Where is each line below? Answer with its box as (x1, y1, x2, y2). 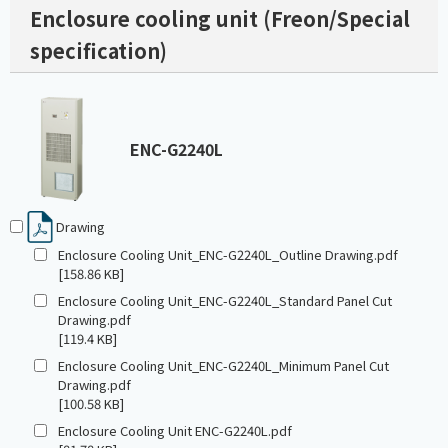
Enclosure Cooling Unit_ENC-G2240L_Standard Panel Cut (58, 291, 392, 311)
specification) (30, 36, 167, 66)
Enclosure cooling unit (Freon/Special (30, 4, 410, 34)
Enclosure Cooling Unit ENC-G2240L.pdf (58, 421, 292, 441)
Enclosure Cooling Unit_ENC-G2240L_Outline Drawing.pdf (58, 245, 398, 265)
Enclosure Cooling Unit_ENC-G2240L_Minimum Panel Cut (58, 356, 389, 376)
